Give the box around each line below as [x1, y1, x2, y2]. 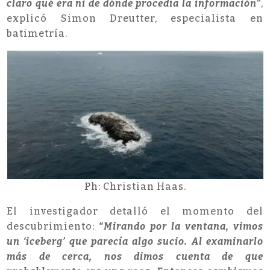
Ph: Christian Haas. [84, 181, 186, 193]
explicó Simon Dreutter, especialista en [7, 13, 263, 25]
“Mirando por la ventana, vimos [99, 221, 263, 233]
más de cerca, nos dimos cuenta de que [7, 251, 263, 263]
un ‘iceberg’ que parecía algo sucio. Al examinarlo [7, 236, 263, 248]
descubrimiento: [7, 221, 99, 233]
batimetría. [7, 28, 68, 40]
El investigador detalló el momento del [7, 206, 263, 218]
